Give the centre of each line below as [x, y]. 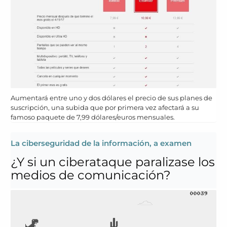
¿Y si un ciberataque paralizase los [113, 162]
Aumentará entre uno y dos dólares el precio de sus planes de [111, 98]
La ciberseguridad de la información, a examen [101, 143]
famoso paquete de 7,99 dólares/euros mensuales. [93, 117]
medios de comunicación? [91, 175]
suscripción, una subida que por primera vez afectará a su [105, 107]
